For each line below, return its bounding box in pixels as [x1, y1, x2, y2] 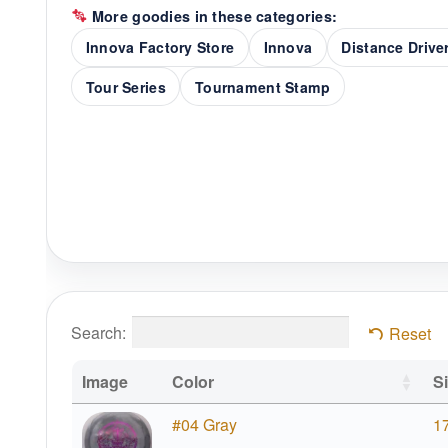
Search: [71, 320, 127, 344]
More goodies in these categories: [87, 5, 338, 26]
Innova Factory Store [85, 37, 235, 58]
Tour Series [85, 76, 166, 97]
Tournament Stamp [195, 76, 331, 97]
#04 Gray [171, 413, 237, 437]
